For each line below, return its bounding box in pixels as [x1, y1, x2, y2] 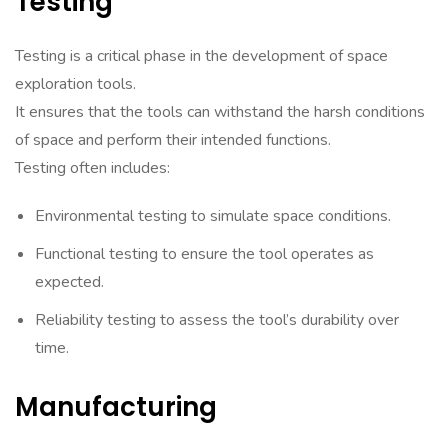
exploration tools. [15, 73, 136, 95]
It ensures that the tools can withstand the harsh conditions [15, 101, 425, 123]
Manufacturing [15, 389, 217, 425]
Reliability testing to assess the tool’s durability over [35, 309, 399, 331]
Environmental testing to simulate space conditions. [35, 205, 391, 227]
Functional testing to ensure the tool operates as [35, 243, 374, 265]
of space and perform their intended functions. [15, 129, 331, 151]
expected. [35, 271, 104, 293]
